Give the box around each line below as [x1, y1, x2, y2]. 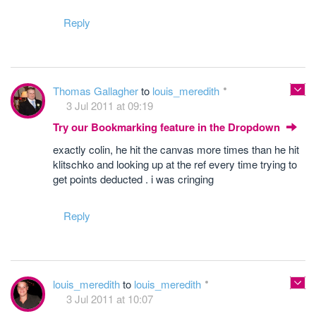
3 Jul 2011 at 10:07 [66, 291, 153, 306]
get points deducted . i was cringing [53, 171, 214, 186]
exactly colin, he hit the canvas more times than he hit [53, 142, 299, 157]
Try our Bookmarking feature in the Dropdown [53, 119, 283, 135]
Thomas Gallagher [53, 83, 141, 98]
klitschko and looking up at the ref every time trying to [53, 157, 297, 171]
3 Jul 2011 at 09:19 [66, 98, 153, 113]
